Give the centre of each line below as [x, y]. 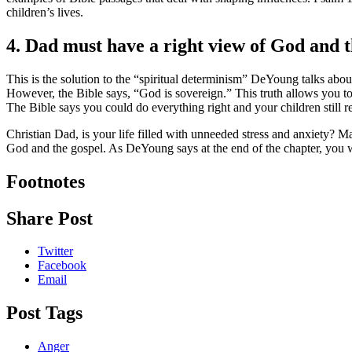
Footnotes [46, 181]
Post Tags [44, 313]
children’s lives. [45, 12]
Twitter [55, 251]
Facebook [62, 266]
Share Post [49, 218]
